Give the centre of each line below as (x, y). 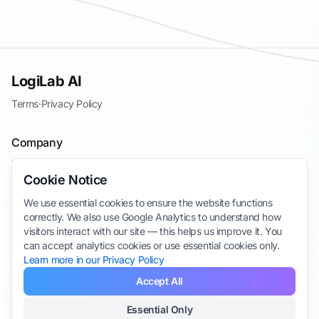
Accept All (159, 281)
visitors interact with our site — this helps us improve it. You (153, 231)
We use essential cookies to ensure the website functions (148, 203)
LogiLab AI (47, 81)
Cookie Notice (66, 180)
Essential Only (159, 309)
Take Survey (39, 223)
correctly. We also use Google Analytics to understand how (152, 217)
